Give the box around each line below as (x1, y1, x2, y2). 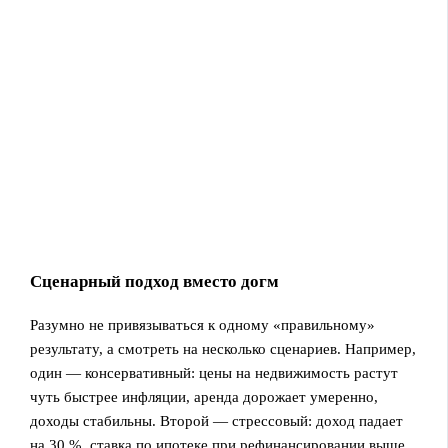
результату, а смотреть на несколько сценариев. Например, (30, 341, 417, 358)
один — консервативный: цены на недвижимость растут (30, 365, 399, 382)
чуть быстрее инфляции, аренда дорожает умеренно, (30, 389, 379, 406)
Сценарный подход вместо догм (30, 272, 280, 292)
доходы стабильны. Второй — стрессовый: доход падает (30, 413, 404, 430)
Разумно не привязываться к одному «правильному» (30, 317, 376, 334)
